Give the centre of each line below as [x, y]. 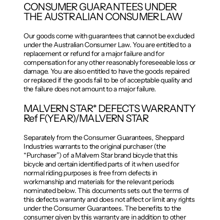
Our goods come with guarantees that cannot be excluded [109, 36]
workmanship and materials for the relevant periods [99, 181]
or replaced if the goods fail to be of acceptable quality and [108, 80]
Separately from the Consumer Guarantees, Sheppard [104, 137]
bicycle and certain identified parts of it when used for [101, 164]
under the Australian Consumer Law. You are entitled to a [107, 45]
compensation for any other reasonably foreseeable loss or [110, 63]
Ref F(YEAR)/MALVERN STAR [86, 118]
